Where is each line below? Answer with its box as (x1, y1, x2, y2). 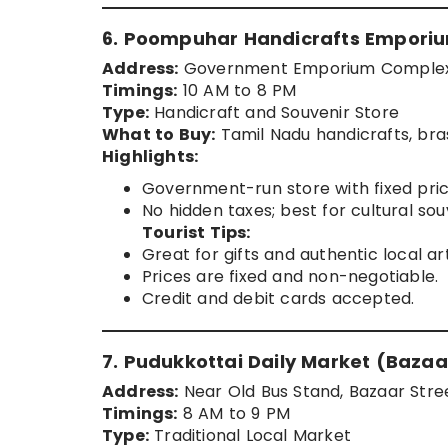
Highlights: (102, 145, 199, 169)
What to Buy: (102, 123, 216, 147)
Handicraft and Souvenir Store (149, 101, 399, 125)
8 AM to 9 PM (177, 402, 291, 426)
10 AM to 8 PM (177, 79, 297, 103)
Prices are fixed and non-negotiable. (142, 265, 439, 289)
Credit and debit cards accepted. (142, 287, 415, 311)
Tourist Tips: (142, 221, 251, 245)
